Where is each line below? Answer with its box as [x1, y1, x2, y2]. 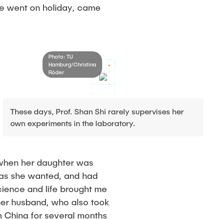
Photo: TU [48, 53, 73, 60]
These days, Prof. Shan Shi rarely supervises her [10, 107, 184, 116]
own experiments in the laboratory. [10, 118, 135, 128]
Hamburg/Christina [48, 61, 96, 68]
